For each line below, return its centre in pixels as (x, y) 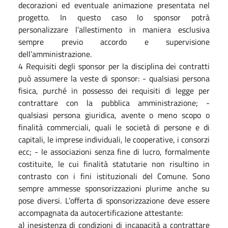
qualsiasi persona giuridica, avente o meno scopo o (114, 115)
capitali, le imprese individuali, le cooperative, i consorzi (114, 139)
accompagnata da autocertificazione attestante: (101, 212)
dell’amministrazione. (55, 54)
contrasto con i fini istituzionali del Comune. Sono (114, 176)
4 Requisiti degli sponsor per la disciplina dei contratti (114, 66)
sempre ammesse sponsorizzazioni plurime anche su (114, 188)
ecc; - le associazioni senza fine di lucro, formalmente (114, 151)
